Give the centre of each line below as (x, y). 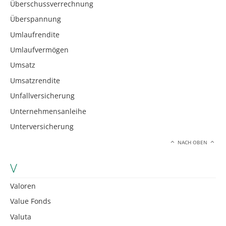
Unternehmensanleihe (48, 111)
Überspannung (36, 19)
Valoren (23, 186)
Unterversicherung (42, 126)
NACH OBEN (193, 143)
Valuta (21, 216)
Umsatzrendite (35, 80)
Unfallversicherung (42, 96)
